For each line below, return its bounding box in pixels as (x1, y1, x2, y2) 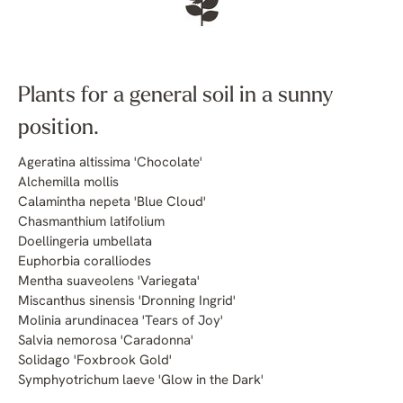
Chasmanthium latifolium (18, 216, 165, 229)
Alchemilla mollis (18, 176, 119, 190)
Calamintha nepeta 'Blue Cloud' (18, 196, 206, 210)
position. (18, 118, 99, 139)
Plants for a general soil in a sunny (18, 85, 333, 107)
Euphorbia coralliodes (18, 255, 151, 269)
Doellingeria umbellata (18, 236, 152, 249)
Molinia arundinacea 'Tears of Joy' (18, 315, 223, 328)
